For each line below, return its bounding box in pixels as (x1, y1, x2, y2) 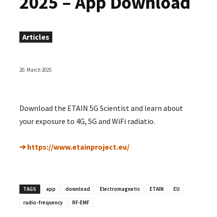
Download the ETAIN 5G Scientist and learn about (19, 103, 183, 113)
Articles (22, 31, 49, 42)
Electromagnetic (100, 186, 140, 193)
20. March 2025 (19, 66, 51, 74)
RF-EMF (72, 199, 89, 206)
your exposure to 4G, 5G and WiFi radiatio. (19, 116, 155, 126)
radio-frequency (23, 199, 62, 206)
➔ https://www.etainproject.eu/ (19, 142, 129, 152)
